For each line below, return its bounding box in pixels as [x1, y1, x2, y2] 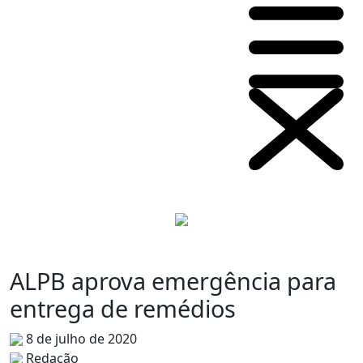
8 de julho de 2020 [23, 329, 137, 348]
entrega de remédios [10, 292, 236, 324]
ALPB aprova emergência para [10, 264, 336, 297]
